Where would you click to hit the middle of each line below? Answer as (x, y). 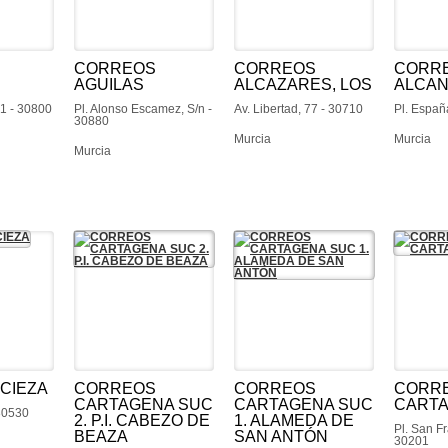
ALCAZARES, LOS (303, 84)
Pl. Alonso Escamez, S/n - (143, 109)
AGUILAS (109, 84)
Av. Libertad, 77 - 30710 (298, 109)
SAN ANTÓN (281, 436)
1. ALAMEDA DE (294, 420)
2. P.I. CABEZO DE (142, 420)
